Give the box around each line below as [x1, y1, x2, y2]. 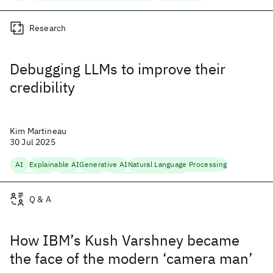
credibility [10, 77, 75, 97]
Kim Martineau [10, 126, 67, 136]
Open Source [10, 174, 55, 183]
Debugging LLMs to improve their [10, 59, 225, 79]
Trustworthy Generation [107, 174, 189, 183]
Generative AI [79, 160, 128, 169]
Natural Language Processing [127, 160, 227, 169]
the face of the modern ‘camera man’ [10, 249, 253, 268]
